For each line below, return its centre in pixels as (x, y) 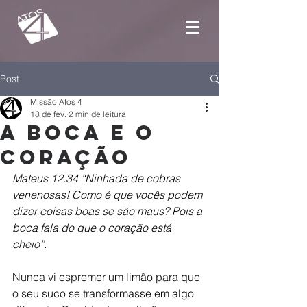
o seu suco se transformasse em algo (105, 293)
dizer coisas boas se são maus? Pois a (109, 211)
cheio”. (29, 244)
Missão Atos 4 (56, 102)
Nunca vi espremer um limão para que (108, 277)
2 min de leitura (97, 114)
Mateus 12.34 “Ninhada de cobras (98, 178)
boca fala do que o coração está (93, 228)
